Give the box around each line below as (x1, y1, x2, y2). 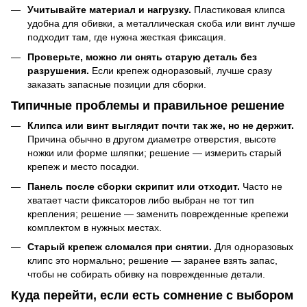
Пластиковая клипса (191, 4, 285, 16)
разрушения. (27, 64, 89, 76)
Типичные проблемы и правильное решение (11, 98, 284, 112)
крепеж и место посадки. (27, 161, 139, 173)
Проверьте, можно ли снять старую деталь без (27, 51, 257, 62)
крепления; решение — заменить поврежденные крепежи (27, 208, 288, 219)
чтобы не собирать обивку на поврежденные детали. (27, 268, 265, 280)
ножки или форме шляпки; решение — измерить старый (27, 147, 282, 159)
